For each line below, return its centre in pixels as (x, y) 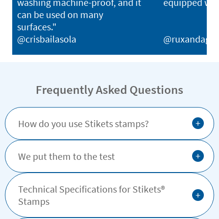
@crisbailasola (47, 39)
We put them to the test (66, 156)
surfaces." (37, 26)
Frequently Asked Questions (109, 89)
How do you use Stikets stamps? (84, 123)
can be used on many (60, 14)
